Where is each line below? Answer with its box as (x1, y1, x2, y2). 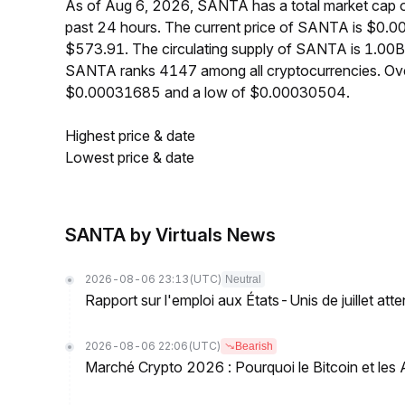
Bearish (235, 340, 273, 353)
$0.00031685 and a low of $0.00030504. (65, 83, 350, 101)
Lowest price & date (65, 148, 194, 166)
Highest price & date (65, 127, 195, 145)
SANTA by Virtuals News (65, 224, 276, 246)
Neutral (225, 273, 261, 286)
